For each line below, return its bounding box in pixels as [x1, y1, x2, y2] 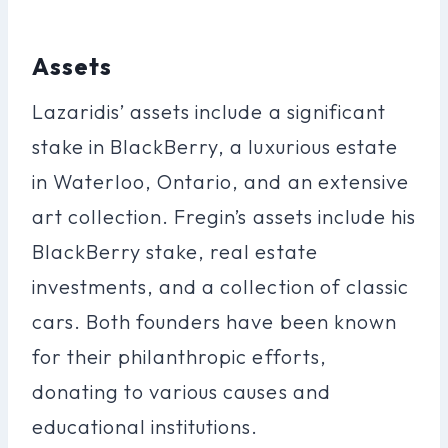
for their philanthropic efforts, [32, 343, 327, 369]
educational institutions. [32, 413, 259, 439]
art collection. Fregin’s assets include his [32, 203, 416, 229]
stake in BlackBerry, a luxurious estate [32, 133, 398, 159]
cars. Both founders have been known [32, 308, 397, 334]
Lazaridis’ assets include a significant [32, 98, 386, 124]
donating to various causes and [32, 378, 331, 404]
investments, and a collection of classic [32, 273, 409, 299]
